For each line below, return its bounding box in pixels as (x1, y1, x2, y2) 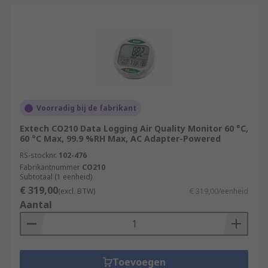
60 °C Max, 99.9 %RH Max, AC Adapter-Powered (20, 133, 221, 144)
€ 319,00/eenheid (190, 186, 248, 196)
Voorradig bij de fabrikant (36, 103, 136, 113)
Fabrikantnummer (20, 162, 80, 172)
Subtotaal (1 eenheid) (20, 172, 92, 182)
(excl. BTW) (58, 186, 95, 196)
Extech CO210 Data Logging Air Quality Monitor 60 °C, (20, 123, 248, 134)
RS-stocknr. (20, 150, 57, 160)
